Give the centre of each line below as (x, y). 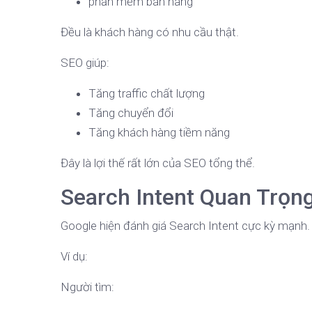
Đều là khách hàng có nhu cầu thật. (150, 32)
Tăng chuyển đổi (131, 113)
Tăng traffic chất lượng (147, 94)
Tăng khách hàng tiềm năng (159, 133)
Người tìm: (87, 287)
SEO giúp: (85, 63)
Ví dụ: (74, 257)
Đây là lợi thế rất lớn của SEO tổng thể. (158, 163)
